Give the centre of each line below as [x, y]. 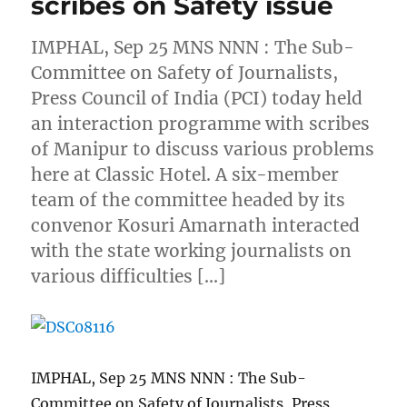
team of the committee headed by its [189, 200]
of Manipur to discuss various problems [203, 149]
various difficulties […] [129, 277]
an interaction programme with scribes [201, 124]
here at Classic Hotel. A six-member [185, 175]
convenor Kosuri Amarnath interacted [196, 226]
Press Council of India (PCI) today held [197, 99]
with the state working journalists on [192, 251]
